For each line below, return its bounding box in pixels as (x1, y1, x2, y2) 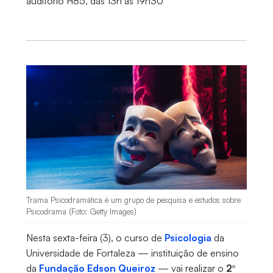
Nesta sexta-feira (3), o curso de (26, 232, 165, 244)
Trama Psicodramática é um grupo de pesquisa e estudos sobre (26, 195, 241, 205)
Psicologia (164, 232, 211, 244)
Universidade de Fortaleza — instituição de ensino (26, 247, 239, 260)
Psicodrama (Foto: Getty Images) (26, 207, 136, 217)
